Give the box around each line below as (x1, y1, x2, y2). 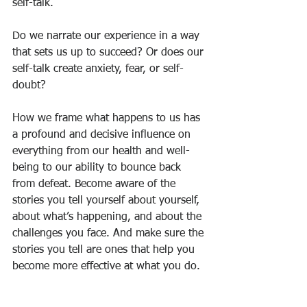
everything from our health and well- (12, 146, 190, 158)
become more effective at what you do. (12, 261, 200, 273)
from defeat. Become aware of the (12, 179, 179, 191)
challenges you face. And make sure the (12, 228, 207, 240)
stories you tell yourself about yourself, (12, 195, 203, 207)
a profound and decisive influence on (12, 130, 194, 141)
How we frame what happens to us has (12, 113, 204, 125)
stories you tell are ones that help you (12, 245, 198, 256)
